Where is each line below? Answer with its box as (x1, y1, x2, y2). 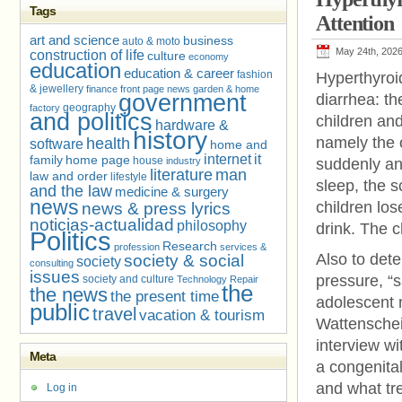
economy (188, 51, 229, 62)
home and (210, 138, 267, 152)
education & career (124, 66, 234, 81)
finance (86, 83, 118, 94)
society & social (124, 251, 244, 270)
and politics (30, 109, 153, 135)
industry (166, 155, 201, 166)
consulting (30, 258, 74, 268)
